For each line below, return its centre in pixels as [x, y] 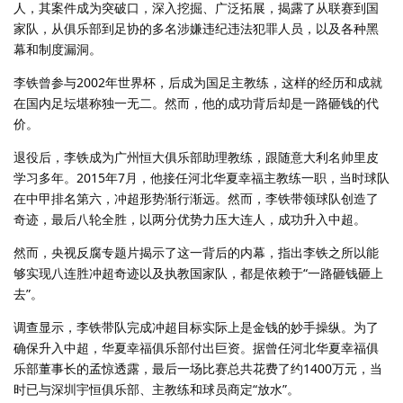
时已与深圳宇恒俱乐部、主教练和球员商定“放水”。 [157, 389]
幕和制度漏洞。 [58, 49]
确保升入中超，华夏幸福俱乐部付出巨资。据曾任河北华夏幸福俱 [196, 347]
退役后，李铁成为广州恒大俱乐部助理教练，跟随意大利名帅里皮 [196, 157]
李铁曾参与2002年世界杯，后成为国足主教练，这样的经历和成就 [198, 82]
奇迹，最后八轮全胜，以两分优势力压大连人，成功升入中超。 [190, 219]
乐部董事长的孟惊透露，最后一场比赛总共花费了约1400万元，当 [198, 368]
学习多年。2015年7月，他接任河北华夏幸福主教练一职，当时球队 [201, 177]
